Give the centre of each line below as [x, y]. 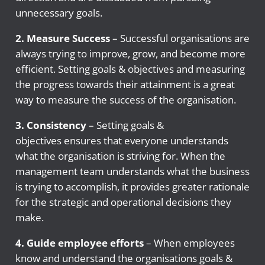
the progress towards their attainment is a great [125, 85]
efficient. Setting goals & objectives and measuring [130, 69]
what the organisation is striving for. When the [120, 156]
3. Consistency [52, 125]
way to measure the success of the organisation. [125, 100]
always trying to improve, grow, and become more [130, 54]
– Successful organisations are [180, 38]
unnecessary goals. [59, 13]
